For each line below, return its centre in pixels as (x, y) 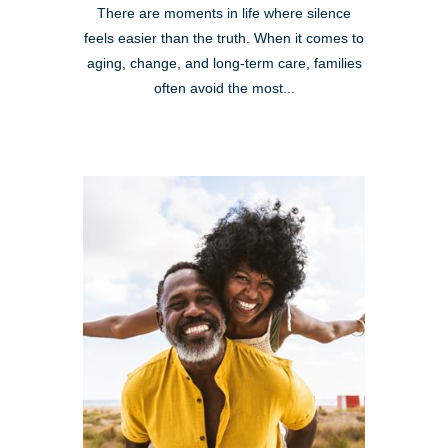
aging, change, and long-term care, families (224, 64)
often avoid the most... (224, 89)
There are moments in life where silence (224, 14)
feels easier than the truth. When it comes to (224, 39)
